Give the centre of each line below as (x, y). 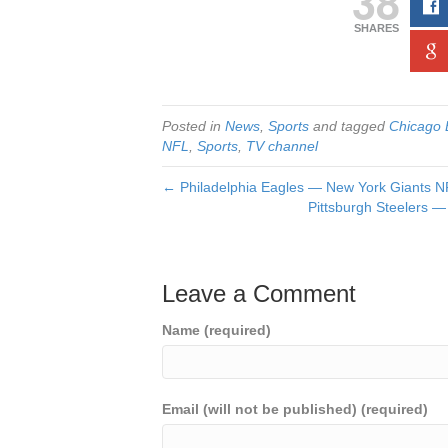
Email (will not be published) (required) (295, 409)
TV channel (282, 146)
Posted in (193, 126)
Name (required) (216, 330)
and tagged (349, 126)
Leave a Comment (259, 293)
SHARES (376, 28)
